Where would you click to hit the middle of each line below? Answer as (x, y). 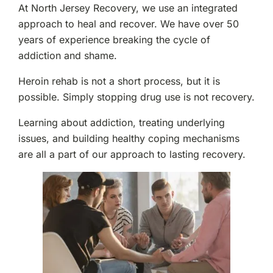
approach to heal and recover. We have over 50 (128, 23)
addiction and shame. (67, 55)
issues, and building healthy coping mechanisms (129, 138)
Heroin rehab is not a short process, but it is (119, 81)
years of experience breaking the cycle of (114, 39)
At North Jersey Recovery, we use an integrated (128, 8)
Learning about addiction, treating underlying (121, 122)
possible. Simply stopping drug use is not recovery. (136, 97)
